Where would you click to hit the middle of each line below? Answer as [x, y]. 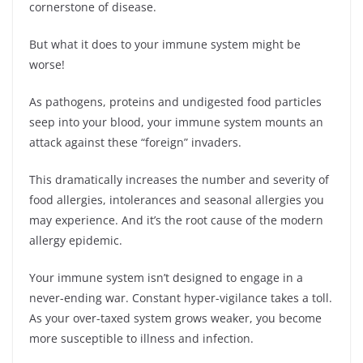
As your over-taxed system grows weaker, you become [175, 318]
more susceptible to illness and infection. [141, 338]
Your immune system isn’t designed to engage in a [166, 277]
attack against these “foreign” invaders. [135, 142]
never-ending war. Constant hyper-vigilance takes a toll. [181, 297]
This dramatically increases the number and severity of [179, 179]
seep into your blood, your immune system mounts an [176, 122]
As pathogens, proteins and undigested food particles [175, 101]
